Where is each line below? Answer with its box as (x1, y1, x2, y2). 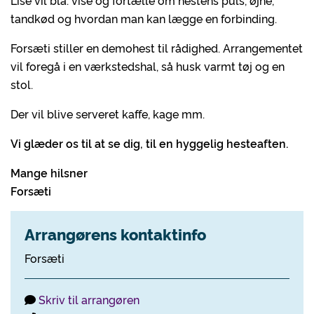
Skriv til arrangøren (39, 292, 139, 307)
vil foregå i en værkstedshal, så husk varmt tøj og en (11, 58, 285, 74)
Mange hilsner (11, 165, 90, 180)
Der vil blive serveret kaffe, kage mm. (11, 106, 210, 121)
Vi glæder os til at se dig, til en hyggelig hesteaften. (11, 135, 288, 151)
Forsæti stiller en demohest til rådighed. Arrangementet (11, 40, 303, 55)
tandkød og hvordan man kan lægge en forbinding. (11, 11, 280, 26)
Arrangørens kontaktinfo (25, 223, 206, 245)
